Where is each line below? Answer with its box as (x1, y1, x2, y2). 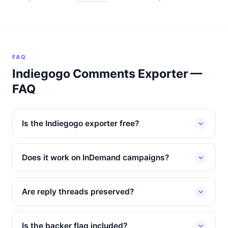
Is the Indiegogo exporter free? (22, 119, 139, 128)
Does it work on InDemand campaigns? (22, 153, 169, 162)
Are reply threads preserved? (22, 187, 134, 196)
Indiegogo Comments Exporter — (12, 67, 202, 81)
